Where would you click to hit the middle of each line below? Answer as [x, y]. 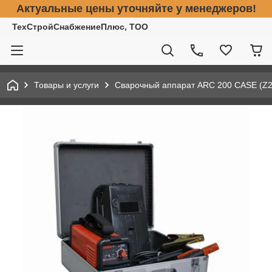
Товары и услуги [66, 85]
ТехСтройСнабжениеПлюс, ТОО [80, 27]
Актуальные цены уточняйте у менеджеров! [136, 8]
